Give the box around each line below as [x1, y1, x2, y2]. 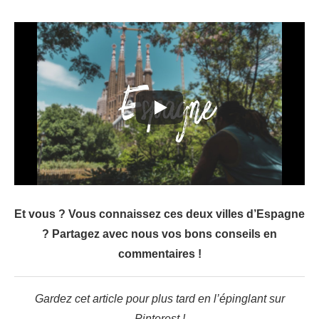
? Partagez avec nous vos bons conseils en [42, 228, 277, 241]
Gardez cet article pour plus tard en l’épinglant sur [34, 293, 285, 305]
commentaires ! [117, 248, 202, 261]
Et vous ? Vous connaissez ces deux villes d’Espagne [14, 208, 305, 221]
